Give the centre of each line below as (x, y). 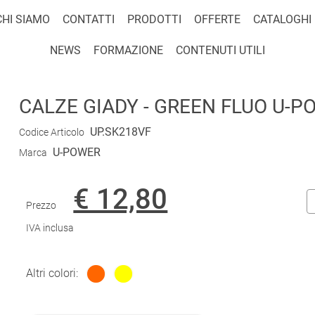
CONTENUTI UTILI (220, 50)
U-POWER (76, 152)
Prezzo (41, 205)
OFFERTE (217, 19)
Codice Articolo (52, 132)
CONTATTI (89, 19)
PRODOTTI (154, 19)
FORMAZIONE (128, 50)
